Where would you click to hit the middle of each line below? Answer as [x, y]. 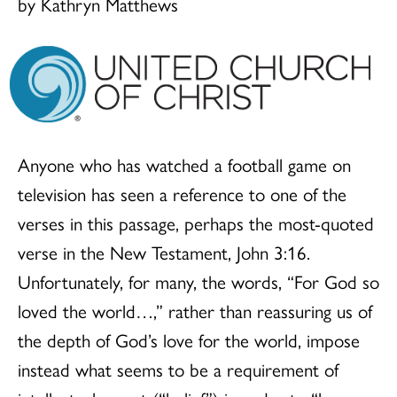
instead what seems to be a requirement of [178, 368]
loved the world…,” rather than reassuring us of [195, 310]
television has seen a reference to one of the [182, 193]
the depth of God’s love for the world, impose [189, 339]
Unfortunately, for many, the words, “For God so [198, 280]
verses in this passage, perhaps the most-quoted [196, 222]
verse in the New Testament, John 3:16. [164, 251]
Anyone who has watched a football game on [184, 163]
